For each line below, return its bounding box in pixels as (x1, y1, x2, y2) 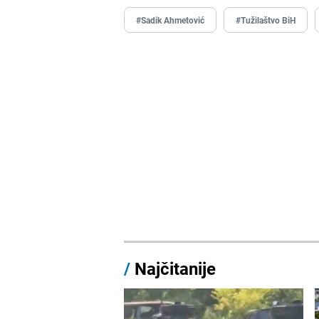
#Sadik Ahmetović (136, 14, 205, 26)
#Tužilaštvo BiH (236, 14, 296, 26)
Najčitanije (135, 256, 216, 280)
